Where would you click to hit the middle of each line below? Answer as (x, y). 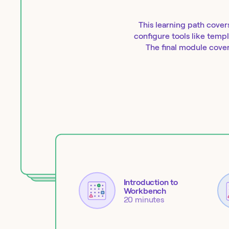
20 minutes (144, 199)
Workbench (145, 191)
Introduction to (151, 182)
